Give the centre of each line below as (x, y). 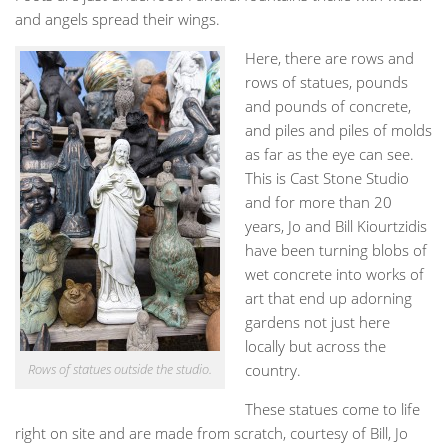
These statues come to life (332, 408)
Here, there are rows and (329, 57)
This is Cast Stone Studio (327, 177)
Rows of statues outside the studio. (120, 368)
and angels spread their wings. (117, 18)
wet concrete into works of (334, 273)
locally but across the (315, 345)
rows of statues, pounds (326, 81)
